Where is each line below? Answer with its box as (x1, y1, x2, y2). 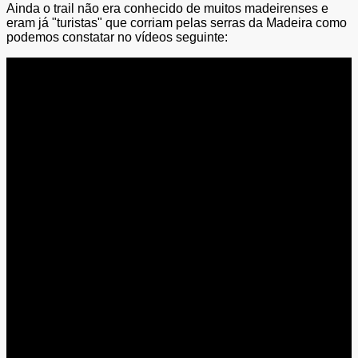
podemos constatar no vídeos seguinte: (6, 30, 228, 45)
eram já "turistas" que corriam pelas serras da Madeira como (6, 16, 347, 30)
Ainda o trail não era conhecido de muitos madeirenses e (6, 2, 328, 16)
